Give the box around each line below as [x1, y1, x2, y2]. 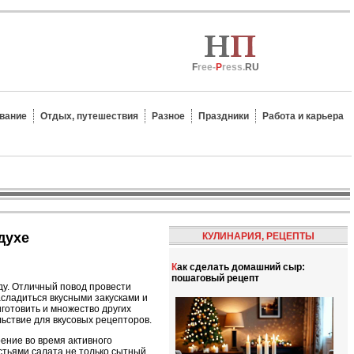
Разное [152, 111, 185, 122]
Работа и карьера [262, 111, 344, 122]
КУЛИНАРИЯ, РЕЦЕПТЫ [202, 231, 314, 242]
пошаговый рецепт [171, 273, 259, 284]
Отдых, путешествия [40, 111, 138, 122]
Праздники [198, 111, 249, 122]
